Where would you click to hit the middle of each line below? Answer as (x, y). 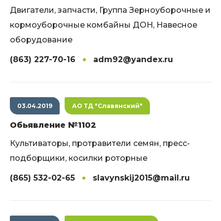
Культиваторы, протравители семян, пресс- (100, 143)
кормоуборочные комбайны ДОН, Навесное (104, 25)
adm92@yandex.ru (133, 59)
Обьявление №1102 (53, 125)
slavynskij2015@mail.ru (141, 178)
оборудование (41, 40)
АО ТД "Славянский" (107, 106)
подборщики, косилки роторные (79, 158)
